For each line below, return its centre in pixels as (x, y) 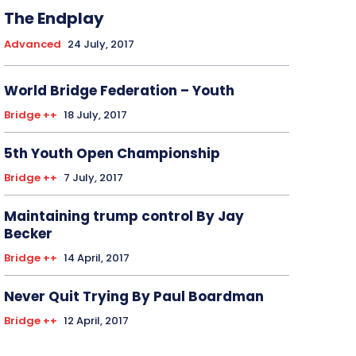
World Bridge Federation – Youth (119, 91)
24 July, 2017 (101, 44)
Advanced (32, 44)
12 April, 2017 (96, 321)
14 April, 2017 (96, 258)
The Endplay (54, 19)
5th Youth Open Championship (112, 154)
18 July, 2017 (95, 115)
